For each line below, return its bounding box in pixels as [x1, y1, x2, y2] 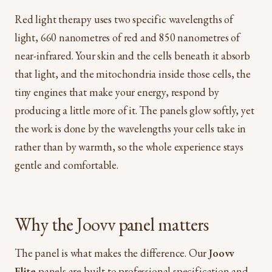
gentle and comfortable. [15, 157, 118, 172]
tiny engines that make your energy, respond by [15, 84, 219, 99]
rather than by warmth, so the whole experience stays [15, 139, 243, 154]
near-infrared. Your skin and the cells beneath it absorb [15, 48, 250, 63]
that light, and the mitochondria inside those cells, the [15, 66, 251, 81]
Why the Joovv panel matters [15, 212, 209, 236]
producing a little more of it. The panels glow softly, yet [15, 103, 254, 117]
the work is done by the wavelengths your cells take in [15, 121, 246, 135]
